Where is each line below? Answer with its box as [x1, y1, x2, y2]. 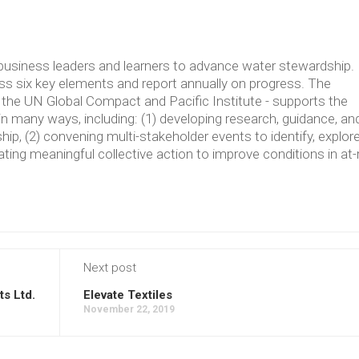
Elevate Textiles [83, 287, 172, 302]
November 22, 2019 [83, 303, 175, 315]
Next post [83, 260, 136, 275]
